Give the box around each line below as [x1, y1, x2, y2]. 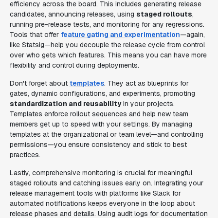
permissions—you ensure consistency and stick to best [10, 140, 187, 149]
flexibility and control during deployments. [10, 61, 139, 70]
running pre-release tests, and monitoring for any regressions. [10, 20, 204, 29]
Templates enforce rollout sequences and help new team [10, 109, 188, 118]
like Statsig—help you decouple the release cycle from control [10, 40, 205, 49]
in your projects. [121, 99, 175, 108]
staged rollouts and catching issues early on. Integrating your [10, 179, 203, 187]
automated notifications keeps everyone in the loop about [10, 199, 195, 208]
